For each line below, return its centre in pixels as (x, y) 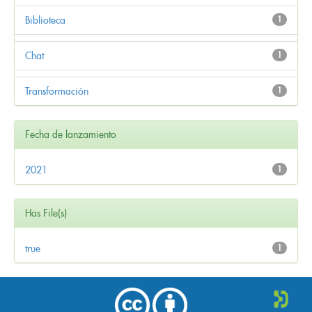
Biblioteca (45, 20)
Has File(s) (46, 213)
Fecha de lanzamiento (71, 134)
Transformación (57, 91)
